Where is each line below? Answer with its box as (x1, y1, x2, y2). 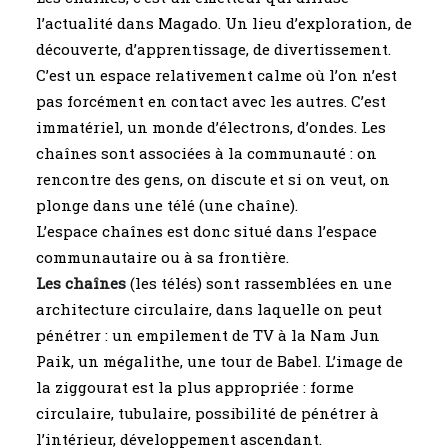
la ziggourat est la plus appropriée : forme (36, 377, 354, 397)
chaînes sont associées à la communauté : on (36, 143, 377, 163)
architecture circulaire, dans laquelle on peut (36, 299, 382, 319)
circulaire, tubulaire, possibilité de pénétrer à (36, 403, 379, 423)
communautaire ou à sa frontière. (36, 247, 293, 267)
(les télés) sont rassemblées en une (126, 273, 392, 293)
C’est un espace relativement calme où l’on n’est (36, 65, 397, 85)
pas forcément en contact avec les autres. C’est (36, 91, 386, 111)
